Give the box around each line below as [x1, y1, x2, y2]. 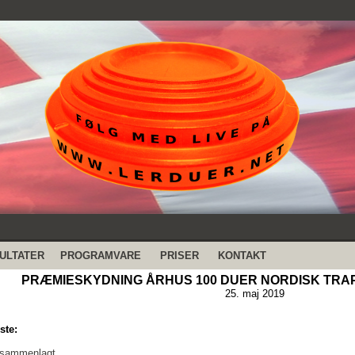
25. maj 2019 [225, 288, 284, 300]
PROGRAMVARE [60, 250, 141, 261]
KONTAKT [218, 250, 266, 261]
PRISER [160, 250, 199, 261]
